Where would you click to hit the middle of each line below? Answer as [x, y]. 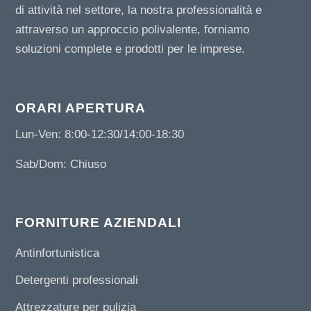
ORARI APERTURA [81, 108]
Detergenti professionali [77, 280]
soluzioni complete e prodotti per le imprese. [131, 49]
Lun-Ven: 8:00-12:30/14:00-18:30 [100, 135]
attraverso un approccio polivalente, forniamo [133, 30]
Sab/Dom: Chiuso [61, 164]
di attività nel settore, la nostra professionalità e [139, 10]
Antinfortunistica [58, 253]
